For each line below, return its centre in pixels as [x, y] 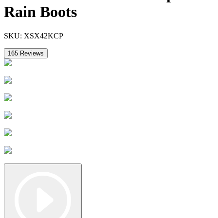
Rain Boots [40, 12]
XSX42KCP [44, 36]
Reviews [31, 53]
